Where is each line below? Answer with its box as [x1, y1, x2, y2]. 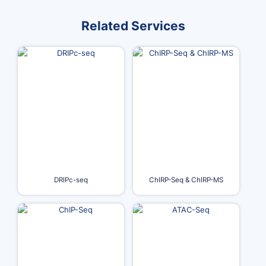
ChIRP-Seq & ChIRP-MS [149, 176, 223, 184]
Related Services [81, 18, 185, 33]
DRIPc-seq [54, 176, 88, 184]
